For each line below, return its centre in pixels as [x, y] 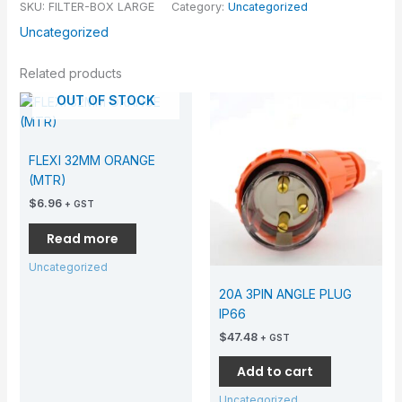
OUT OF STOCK [105, 100]
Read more [82, 238]
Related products [70, 74]
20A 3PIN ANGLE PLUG [285, 293]
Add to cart [275, 372]
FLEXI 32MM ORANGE [92, 161]
